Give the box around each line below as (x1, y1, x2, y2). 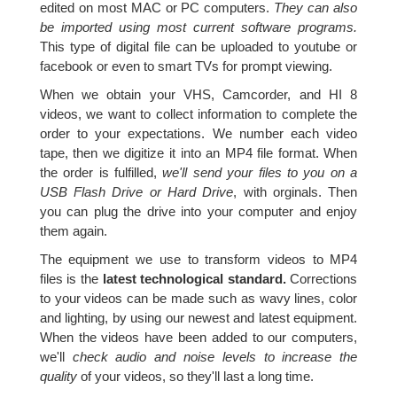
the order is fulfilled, (39, 164, 163, 180)
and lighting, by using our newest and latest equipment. (39, 309, 358, 325)
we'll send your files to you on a (162, 164, 358, 180)
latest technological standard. (102, 270, 286, 286)
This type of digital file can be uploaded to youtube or (39, 38, 358, 54)
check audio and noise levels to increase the (72, 348, 358, 364)
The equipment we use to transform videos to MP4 (39, 251, 358, 267)
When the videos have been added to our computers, (39, 329, 358, 345)
